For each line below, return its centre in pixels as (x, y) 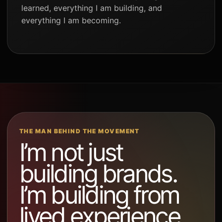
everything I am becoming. (71, 20)
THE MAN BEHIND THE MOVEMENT (80, 131)
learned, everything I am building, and (92, 8)
